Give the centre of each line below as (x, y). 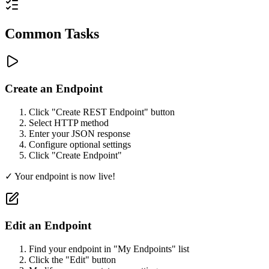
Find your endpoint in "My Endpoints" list (109, 249)
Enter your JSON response (80, 133)
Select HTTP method (69, 122)
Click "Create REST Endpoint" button (102, 112)
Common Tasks (52, 34)
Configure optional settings (80, 144)
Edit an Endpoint (48, 226)
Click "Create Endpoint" (75, 155)
